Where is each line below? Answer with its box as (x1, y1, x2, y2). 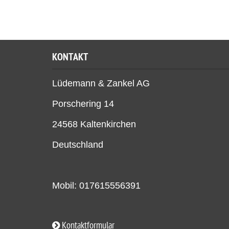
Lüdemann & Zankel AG (52, 78, 150, 88)
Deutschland (52, 140, 103, 150)
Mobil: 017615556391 (52, 180, 141, 191)
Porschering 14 (52, 99, 114, 109)
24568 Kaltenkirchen (52, 119, 136, 129)
